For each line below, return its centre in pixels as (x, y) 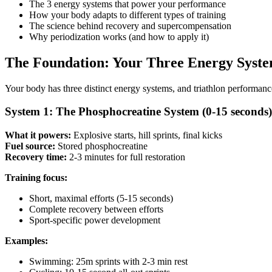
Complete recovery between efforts (96, 209)
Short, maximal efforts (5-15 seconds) (101, 199)
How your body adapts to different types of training (127, 15)
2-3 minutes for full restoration (126, 157)
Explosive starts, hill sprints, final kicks (147, 135)
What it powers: (38, 135)
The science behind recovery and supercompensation (130, 25)
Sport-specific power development (95, 220)
